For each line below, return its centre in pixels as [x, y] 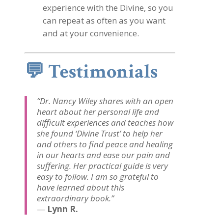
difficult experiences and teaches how [105, 123]
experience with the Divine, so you [108, 8]
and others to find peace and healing [105, 144]
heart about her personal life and [98, 112]
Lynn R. [63, 209]
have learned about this [81, 187]
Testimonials [103, 72]
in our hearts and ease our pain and [103, 155]
